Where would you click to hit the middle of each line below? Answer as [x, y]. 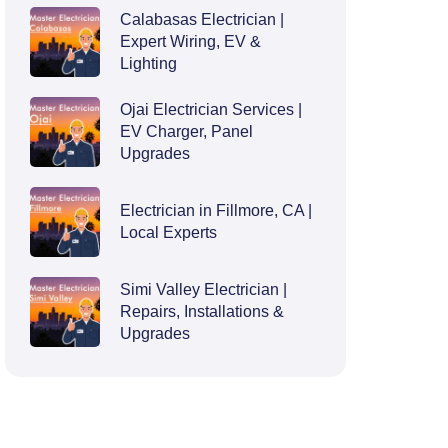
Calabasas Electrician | [202, 19]
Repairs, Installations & [202, 311]
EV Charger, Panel [187, 131]
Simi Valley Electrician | [204, 289]
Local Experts [169, 232]
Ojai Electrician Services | [211, 109]
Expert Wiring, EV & [191, 41]
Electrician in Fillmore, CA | [216, 210]
